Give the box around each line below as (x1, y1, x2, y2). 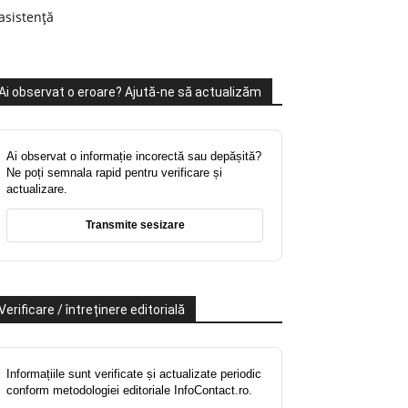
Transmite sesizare (85, 219, 185, 232)
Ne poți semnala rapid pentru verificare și (6, 166, 222, 180)
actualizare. (6, 182, 67, 197)
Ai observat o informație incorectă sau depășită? (6, 149, 261, 164)
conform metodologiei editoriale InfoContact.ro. (6, 383, 252, 398)
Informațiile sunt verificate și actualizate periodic (6, 367, 261, 382)
